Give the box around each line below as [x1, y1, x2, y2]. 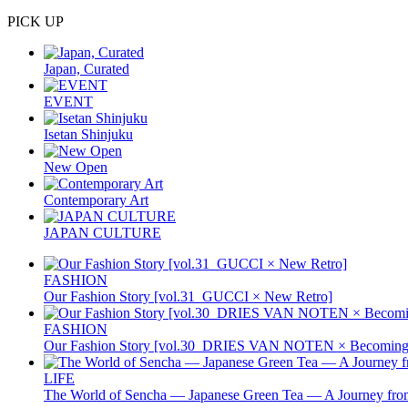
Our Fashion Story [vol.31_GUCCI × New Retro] [44, 288, 332, 304]
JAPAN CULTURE [44, 224, 161, 240]
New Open [44, 158, 107, 175]
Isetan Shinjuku [44, 126, 133, 142]
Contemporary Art [44, 191, 148, 208]
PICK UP [7, 13, 64, 29]
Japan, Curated [44, 60, 129, 76]
